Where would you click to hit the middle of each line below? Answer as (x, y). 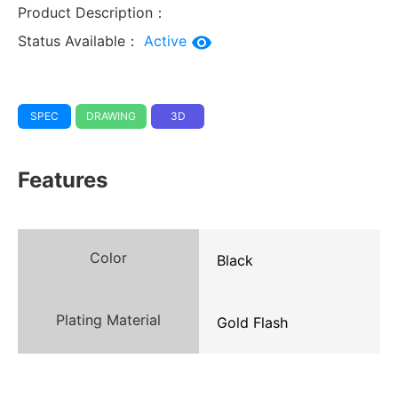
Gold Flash (252, 323)
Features (63, 180)
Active (167, 41)
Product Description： (92, 13)
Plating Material (108, 320)
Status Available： (79, 41)
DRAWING (111, 116)
